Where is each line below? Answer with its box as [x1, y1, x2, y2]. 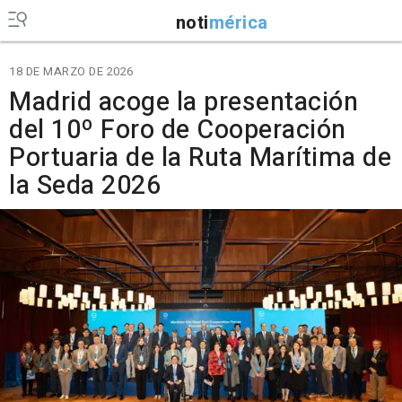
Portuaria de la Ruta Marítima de [9, 139, 391, 177]
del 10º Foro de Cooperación [9, 111, 346, 149]
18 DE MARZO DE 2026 [9, 63, 134, 80]
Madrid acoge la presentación [9, 83, 358, 121]
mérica [208, 9, 268, 36]
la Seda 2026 [9, 167, 161, 205]
